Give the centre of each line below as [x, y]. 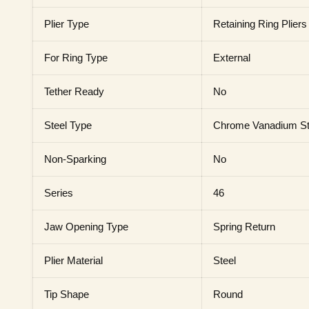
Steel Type [68, 125]
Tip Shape [67, 294]
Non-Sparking [75, 159]
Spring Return [244, 227]
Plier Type [67, 24]
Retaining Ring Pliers [260, 24]
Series [59, 193]
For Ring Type [76, 58]
